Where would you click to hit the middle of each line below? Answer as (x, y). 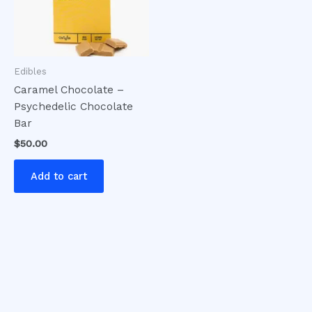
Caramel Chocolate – (69, 90)
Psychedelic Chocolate (73, 107)
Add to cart (59, 177)
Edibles (30, 71)
